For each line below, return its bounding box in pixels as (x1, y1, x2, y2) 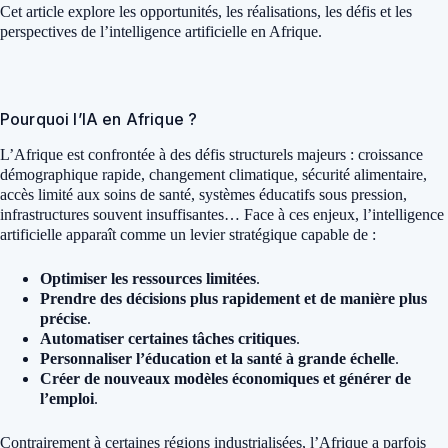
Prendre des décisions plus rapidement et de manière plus (40, 289, 427, 307)
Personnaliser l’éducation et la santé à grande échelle (40, 349, 395, 367)
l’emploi (40, 389, 94, 407)
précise (40, 309, 87, 327)
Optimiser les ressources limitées (40, 269, 256, 287)
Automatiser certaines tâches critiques (40, 329, 296, 347)
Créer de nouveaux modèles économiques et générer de (40, 369, 411, 387)
